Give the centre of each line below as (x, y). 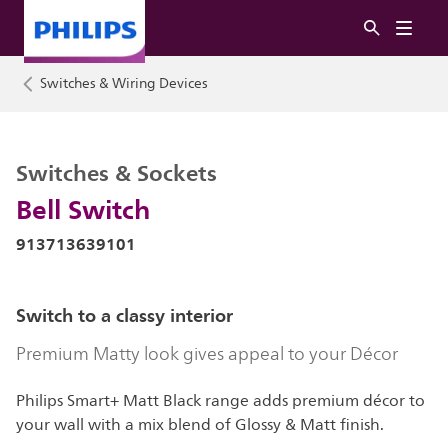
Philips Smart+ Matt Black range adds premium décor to (220, 401)
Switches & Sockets (116, 173)
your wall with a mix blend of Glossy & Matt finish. (200, 425)
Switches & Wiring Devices (124, 83)
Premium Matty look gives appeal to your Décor (207, 354)
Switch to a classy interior (124, 315)
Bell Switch (83, 209)
